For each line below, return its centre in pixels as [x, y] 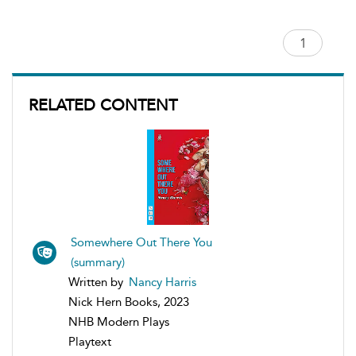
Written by [97, 282]
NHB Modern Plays [119, 322]
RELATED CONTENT [103, 105]
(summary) [98, 263]
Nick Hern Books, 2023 [129, 302]
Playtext [90, 342]
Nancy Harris [163, 282]
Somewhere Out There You [141, 243]
